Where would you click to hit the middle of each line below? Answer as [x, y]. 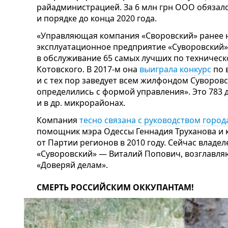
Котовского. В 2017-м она [88, 69]
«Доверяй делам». [72, 165]
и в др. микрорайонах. [81, 103]
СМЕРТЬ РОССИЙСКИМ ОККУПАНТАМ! [115, 187]
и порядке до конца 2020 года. [97, 18]
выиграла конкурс [175, 69]
